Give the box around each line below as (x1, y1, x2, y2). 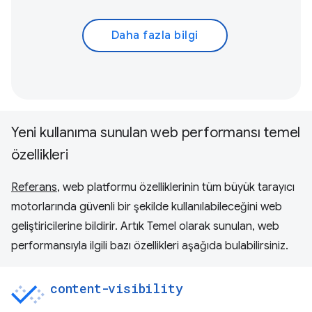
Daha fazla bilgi (111, 28, 198, 42)
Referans (11, 180, 57, 194)
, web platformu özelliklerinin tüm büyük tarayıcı (57, 180, 295, 194)
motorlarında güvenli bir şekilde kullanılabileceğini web (11, 199, 282, 214)
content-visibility (50, 279, 183, 297)
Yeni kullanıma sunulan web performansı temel (11, 123, 301, 141)
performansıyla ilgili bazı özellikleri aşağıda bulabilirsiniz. (11, 238, 288, 253)
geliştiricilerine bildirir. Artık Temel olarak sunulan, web (11, 219, 279, 233)
